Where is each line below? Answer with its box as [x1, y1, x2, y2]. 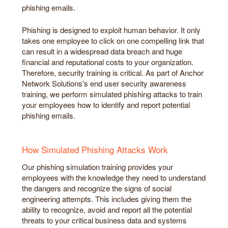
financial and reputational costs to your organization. [22, 56, 193, 67]
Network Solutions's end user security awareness [22, 77, 186, 89]
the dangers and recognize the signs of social [22, 183, 172, 194]
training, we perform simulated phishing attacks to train [22, 88, 202, 99]
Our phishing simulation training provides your [22, 161, 173, 173]
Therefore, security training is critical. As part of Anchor [22, 67, 204, 78]
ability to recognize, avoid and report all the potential [22, 204, 192, 215]
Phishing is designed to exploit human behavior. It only [22, 24, 201, 35]
